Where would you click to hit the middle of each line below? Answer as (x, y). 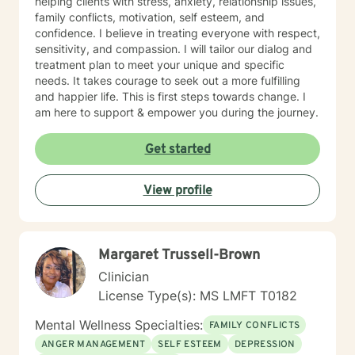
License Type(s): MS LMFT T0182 (198, 296)
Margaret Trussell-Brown (179, 256)
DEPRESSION (265, 345)
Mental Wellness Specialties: (119, 325)
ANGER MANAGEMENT (94, 345)
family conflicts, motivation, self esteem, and (150, 17)
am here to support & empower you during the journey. (177, 112)
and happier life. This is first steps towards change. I (170, 96)
